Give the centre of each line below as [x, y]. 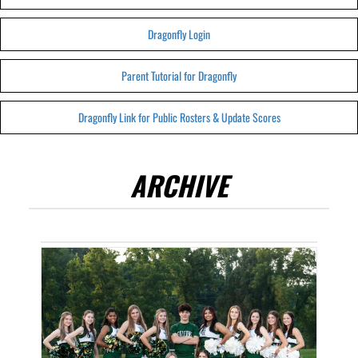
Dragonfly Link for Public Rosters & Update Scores [179, 117]
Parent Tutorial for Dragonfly [179, 76]
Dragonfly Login [179, 34]
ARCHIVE [179, 185]
